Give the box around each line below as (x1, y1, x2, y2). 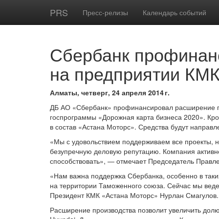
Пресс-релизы (83, 7, 128, 17)
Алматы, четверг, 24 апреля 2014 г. (50, 88, 170, 97)
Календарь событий (143, 7, 206, 17)
